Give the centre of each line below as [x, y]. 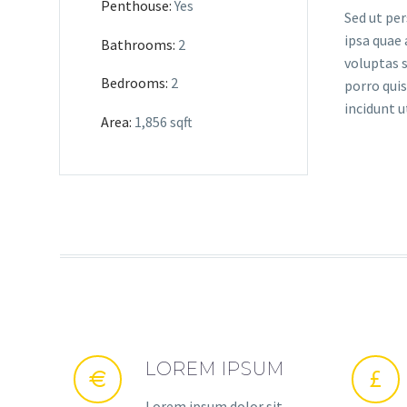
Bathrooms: [138, 44]
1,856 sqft [162, 121]
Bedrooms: [134, 83]
